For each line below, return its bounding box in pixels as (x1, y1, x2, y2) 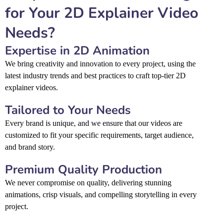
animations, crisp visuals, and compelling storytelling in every (5, 190, 197, 199)
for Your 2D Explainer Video (5, 2, 198, 23)
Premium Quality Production (5, 161, 162, 177)
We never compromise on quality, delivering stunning (5, 178, 171, 187)
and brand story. (5, 142, 55, 151)
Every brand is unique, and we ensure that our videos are (5, 118, 182, 127)
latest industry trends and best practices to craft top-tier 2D (5, 71, 186, 80)
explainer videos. (5, 83, 58, 92)
